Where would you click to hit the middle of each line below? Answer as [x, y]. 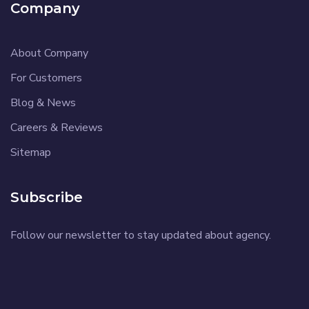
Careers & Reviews [57, 127]
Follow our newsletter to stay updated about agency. [141, 235]
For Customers [46, 78]
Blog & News [43, 102]
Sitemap [31, 152]
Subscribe [47, 197]
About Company [49, 53]
